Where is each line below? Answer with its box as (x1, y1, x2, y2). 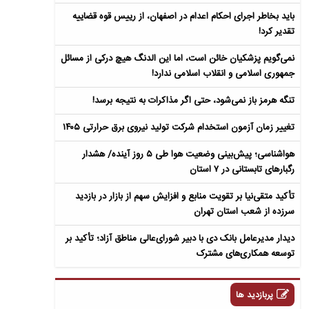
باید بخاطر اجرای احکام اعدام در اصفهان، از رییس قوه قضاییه (72, 9, 295, 24)
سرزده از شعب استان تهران (194, 204, 295, 219)
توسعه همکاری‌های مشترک (197, 246, 295, 261)
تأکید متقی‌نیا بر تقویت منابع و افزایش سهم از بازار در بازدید (75, 189, 295, 204)
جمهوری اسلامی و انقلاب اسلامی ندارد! (152, 66, 295, 81)
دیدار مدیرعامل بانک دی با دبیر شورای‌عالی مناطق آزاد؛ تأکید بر (66, 231, 295, 246)
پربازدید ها (236, 288, 274, 303)
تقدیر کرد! (259, 24, 295, 39)
